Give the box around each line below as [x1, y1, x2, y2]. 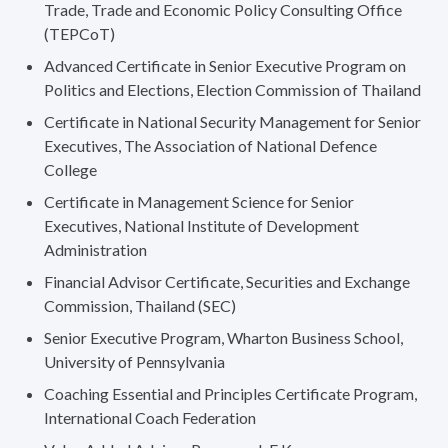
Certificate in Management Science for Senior [44, 192, 354, 212]
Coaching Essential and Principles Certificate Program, [44, 384, 417, 404]
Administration [44, 240, 147, 260]
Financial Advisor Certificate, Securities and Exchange [44, 272, 410, 292]
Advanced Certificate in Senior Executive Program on [44, 56, 406, 76]
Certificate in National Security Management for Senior [44, 112, 421, 132]
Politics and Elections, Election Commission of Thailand [44, 80, 421, 100]
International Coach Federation [44, 408, 256, 428]
